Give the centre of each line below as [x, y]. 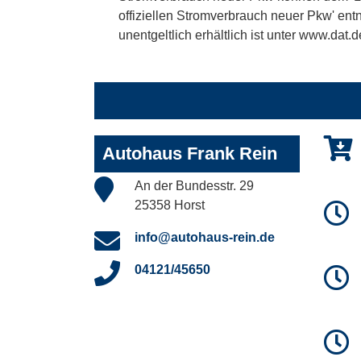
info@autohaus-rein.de [205, 238]
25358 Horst [170, 205]
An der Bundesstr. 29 [194, 186]
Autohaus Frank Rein [190, 154]
